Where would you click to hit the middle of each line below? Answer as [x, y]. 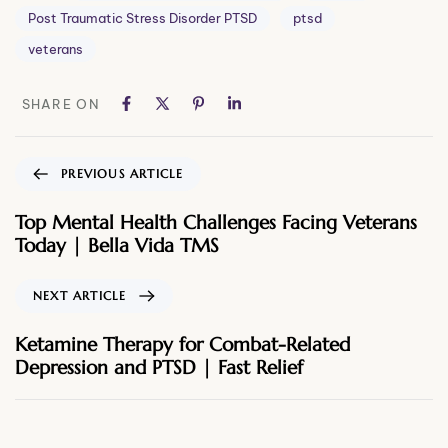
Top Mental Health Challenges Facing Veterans [216, 221]
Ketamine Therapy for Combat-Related [182, 343]
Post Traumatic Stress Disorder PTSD [142, 18]
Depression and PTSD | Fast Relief [159, 366]
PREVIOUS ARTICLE [122, 173]
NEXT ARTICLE [80, 295]
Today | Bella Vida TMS [117, 244]
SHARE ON [60, 103]
